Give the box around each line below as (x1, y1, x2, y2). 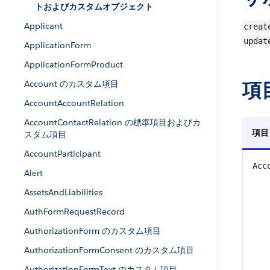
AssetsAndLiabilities (24, 187, 102, 198)
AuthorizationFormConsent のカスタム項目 (24, 245, 194, 256)
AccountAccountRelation (24, 98, 124, 108)
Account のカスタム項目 (24, 78, 119, 89)
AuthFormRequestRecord (24, 206, 125, 217)
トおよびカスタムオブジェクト (35, 1, 153, 12)
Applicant (24, 20, 63, 31)
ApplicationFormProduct (24, 59, 123, 70)
